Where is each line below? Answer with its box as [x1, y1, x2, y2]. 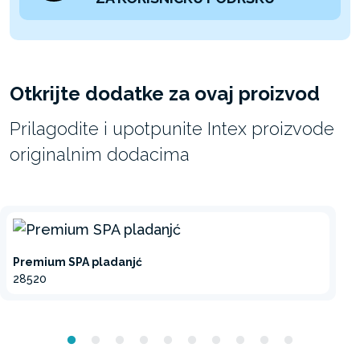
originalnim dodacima [10, 143, 190, 165]
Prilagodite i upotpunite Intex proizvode [10, 117, 334, 139]
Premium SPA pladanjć [13, 255, 142, 268]
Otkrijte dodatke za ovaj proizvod [10, 81, 320, 105]
